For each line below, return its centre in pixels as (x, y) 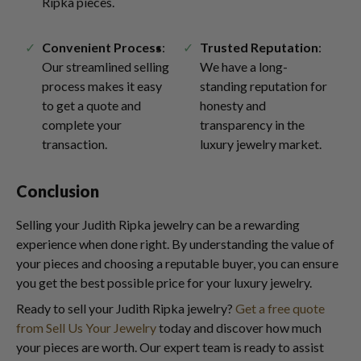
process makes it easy (102, 86)
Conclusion (58, 191)
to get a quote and (91, 105)
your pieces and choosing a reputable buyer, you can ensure (177, 263)
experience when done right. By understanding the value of (175, 244)
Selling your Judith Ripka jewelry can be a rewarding (158, 224)
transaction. (75, 144)
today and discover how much (239, 328)
